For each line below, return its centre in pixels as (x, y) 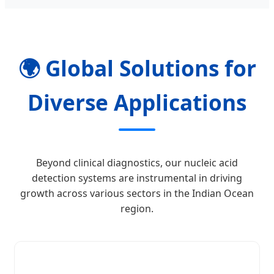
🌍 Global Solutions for (137, 68)
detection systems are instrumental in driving (137, 178)
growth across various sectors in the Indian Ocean (137, 193)
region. (137, 208)
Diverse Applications (137, 102)
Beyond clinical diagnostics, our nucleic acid (137, 162)
